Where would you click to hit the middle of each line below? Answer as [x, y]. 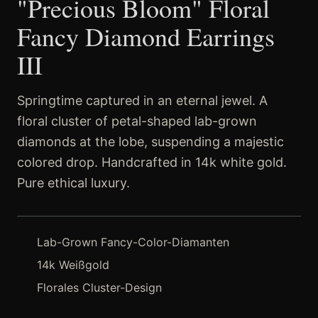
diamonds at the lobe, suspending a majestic [150, 142]
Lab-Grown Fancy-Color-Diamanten [133, 242]
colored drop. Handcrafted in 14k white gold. [152, 163]
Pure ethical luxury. [73, 183]
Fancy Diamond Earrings [146, 37]
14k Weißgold [73, 265]
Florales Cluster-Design [99, 288]
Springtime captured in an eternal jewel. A [142, 101]
